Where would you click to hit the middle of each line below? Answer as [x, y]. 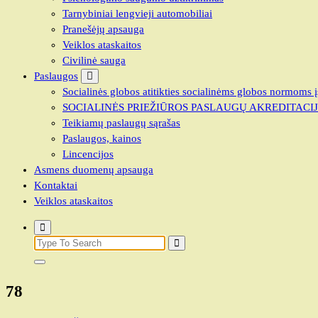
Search [48, 242]
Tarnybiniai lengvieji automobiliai [137, 13]
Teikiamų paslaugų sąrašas [121, 123]
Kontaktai [56, 185]
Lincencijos [88, 154]
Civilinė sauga [94, 60]
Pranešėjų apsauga [103, 29]
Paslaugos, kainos [102, 138]
